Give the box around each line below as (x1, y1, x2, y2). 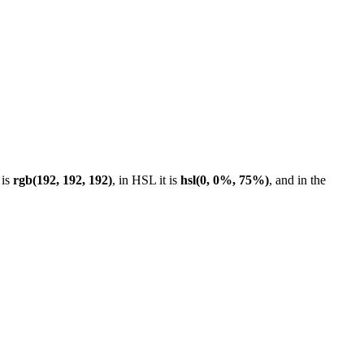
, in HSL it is (112, 173, 180, 188)
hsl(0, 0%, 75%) (180, 173, 269, 188)
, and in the (269, 173, 326, 188)
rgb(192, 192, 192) (13, 173, 112, 188)
